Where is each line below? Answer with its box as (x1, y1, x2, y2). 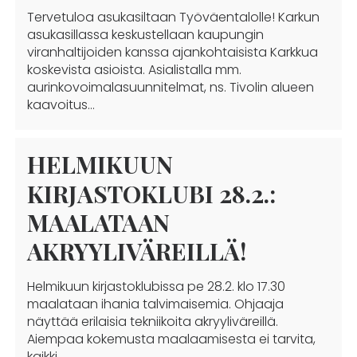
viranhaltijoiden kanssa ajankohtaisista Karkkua (26, 43, 318, 61)
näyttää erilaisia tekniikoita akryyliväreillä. (26, 312, 278, 331)
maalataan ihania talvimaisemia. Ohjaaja (26, 295, 284, 313)
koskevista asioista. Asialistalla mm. (26, 61, 241, 79)
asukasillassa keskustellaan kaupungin (26, 25, 264, 44)
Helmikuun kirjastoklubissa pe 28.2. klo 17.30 (26, 277, 285, 296)
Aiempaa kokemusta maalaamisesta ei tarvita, (26, 330, 316, 348)
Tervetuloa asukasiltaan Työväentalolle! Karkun (26, 8, 320, 26)
